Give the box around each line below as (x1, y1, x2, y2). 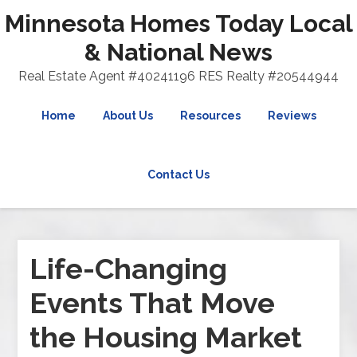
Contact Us (147, 168, 210, 181)
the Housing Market (29, 320, 303, 354)
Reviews (267, 109, 316, 122)
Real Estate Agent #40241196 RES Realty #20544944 (18, 69, 339, 84)
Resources (179, 109, 241, 122)
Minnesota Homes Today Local (4, 10, 353, 37)
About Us (102, 109, 153, 122)
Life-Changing (29, 252, 228, 285)
